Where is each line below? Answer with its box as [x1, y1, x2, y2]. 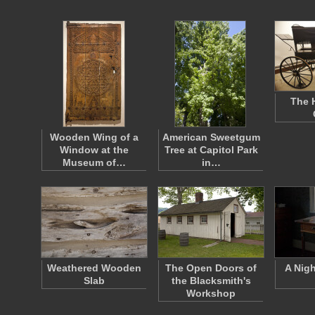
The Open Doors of [165, 262, 257, 274]
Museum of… [63, 157, 126, 168]
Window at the [60, 144, 129, 155]
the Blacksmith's [171, 275, 251, 286]
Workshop [186, 288, 236, 299]
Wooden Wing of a [50, 131, 139, 143]
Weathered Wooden [47, 262, 141, 274]
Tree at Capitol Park [164, 144, 258, 155]
